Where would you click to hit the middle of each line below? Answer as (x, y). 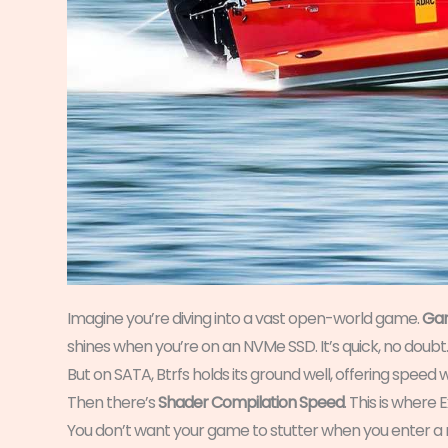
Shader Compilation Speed (251, 402)
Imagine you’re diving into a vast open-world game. (244, 318)
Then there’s (112, 402)
